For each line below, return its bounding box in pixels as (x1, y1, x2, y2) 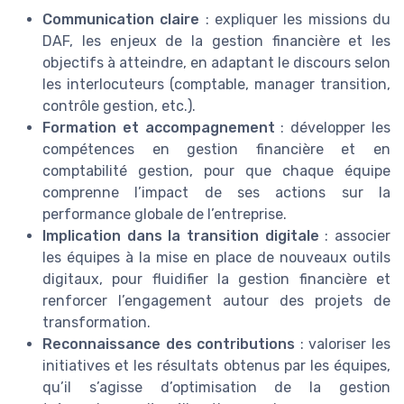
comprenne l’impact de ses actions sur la (42, 183, 390, 201)
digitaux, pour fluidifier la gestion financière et (42, 270, 390, 288)
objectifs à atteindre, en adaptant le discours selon (42, 53, 390, 71)
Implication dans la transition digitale (42, 226, 319, 244)
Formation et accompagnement (42, 118, 275, 136)
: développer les (274, 118, 391, 136)
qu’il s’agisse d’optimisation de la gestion (42, 378, 390, 396)
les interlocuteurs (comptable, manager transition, (42, 75, 390, 93)
